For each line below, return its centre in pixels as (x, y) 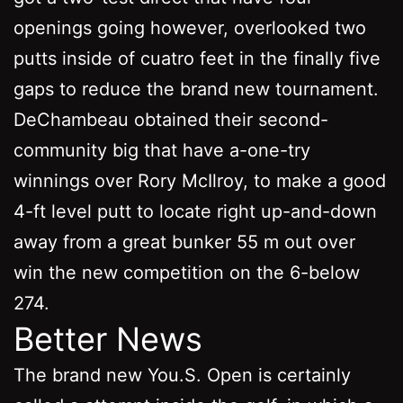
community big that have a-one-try (162, 150)
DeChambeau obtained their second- (171, 119)
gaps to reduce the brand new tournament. (196, 89)
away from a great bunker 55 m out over (184, 242)
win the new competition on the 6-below (187, 272)
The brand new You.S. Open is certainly (182, 375)
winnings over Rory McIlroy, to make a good (200, 180)
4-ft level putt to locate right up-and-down (195, 211)
